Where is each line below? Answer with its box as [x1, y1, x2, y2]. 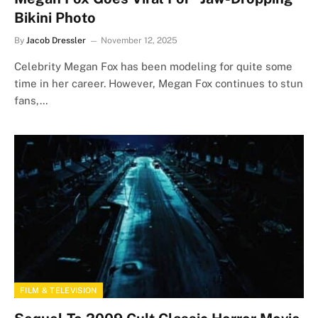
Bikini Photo [14, 9, 96, 26]
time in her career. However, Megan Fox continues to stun [14, 77, 303, 89]
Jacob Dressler [26, 35, 86, 45]
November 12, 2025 [101, 35, 177, 45]
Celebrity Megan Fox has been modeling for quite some [14, 60, 292, 72]
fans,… [14, 94, 48, 106]
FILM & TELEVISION [20, 285, 97, 295]
